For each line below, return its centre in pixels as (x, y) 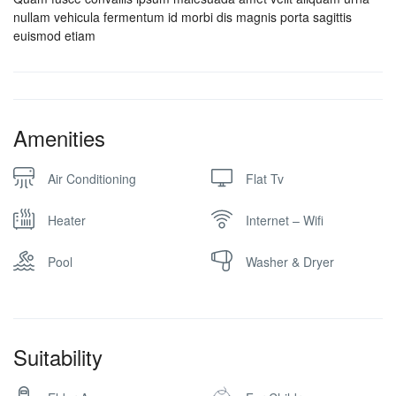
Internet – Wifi (285, 220)
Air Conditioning (92, 179)
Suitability (58, 357)
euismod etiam (54, 35)
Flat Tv (265, 179)
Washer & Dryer (290, 262)
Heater (67, 220)
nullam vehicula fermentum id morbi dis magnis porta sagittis (183, 17)
